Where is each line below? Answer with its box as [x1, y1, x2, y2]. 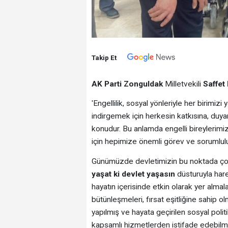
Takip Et [91, 53, 117, 62]
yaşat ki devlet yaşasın [91, 169, 175, 179]
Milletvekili [162, 79, 203, 89]
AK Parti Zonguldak [91, 79, 163, 89]
